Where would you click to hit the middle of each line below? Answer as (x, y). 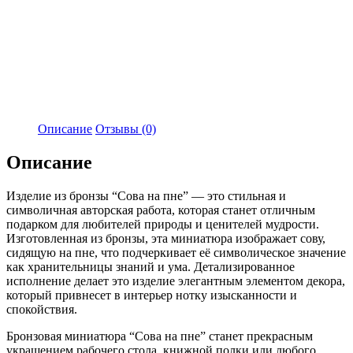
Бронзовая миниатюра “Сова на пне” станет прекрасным (160, 336)
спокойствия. (42, 309)
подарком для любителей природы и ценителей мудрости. (163, 224)
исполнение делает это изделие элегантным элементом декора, (176, 281)
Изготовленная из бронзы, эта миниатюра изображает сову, (166, 238)
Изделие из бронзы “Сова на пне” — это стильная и (146, 195)
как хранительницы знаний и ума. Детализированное (150, 266)
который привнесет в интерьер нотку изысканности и (152, 295)
